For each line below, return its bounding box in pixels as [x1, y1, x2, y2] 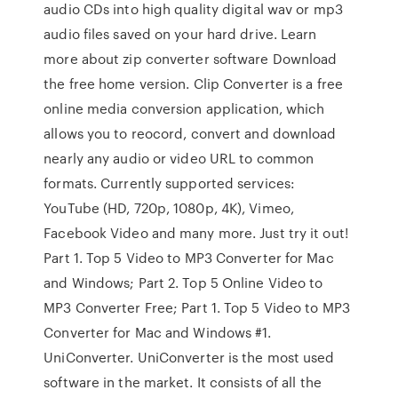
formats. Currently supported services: [44, 173, 296, 193]
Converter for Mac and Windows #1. [44, 322, 272, 342]
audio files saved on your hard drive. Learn [44, 24, 317, 44]
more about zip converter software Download [44, 49, 338, 68]
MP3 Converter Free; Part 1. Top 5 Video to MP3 [44, 298, 350, 317]
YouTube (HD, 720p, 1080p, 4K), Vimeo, [44, 198, 294, 218]
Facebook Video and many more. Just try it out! [44, 223, 348, 243]
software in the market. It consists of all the [44, 372, 322, 392]
